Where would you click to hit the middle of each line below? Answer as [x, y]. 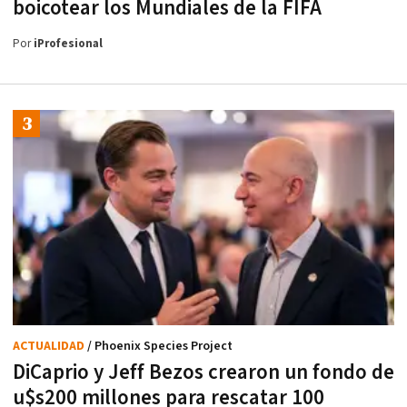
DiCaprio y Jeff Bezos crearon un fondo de [203, 372]
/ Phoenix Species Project [160, 346]
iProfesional [68, 45]
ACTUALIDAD [50, 346]
